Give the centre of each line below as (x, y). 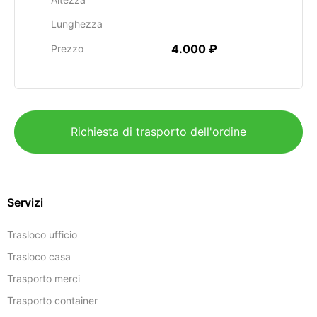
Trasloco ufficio (42, 235)
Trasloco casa (39, 257)
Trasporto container (52, 300)
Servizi (25, 202)
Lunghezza (77, 24)
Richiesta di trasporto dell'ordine (158, 132)
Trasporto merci (44, 278)
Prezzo (67, 48)
